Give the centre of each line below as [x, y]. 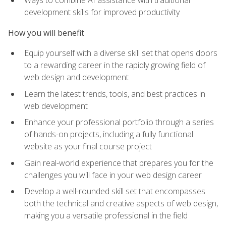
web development [56, 106]
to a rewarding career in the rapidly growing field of [115, 65]
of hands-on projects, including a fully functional [109, 134]
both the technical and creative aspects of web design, [121, 204]
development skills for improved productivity [102, 12]
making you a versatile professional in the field [106, 216]
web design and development [76, 77]
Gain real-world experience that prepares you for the [119, 163]
